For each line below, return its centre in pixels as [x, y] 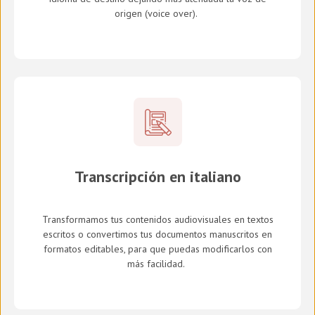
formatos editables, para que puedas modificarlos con [157, 249]
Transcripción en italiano [157, 177]
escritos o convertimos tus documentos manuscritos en [157, 234]
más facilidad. [156, 264]
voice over [170, 14]
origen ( [131, 14]
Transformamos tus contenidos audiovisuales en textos [157, 220]
